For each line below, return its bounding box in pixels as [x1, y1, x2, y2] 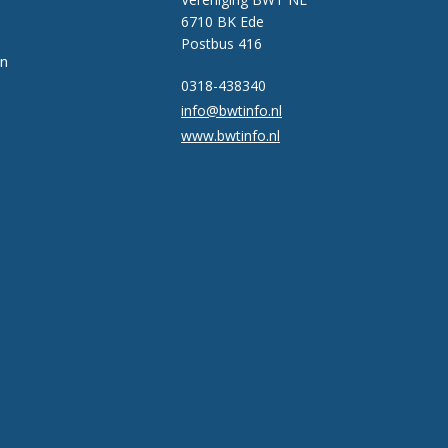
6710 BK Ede [181, 12, 264, 31]
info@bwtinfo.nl [181, 101, 282, 120]
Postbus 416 [181, 34, 262, 53]
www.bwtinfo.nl [181, 126, 280, 145]
